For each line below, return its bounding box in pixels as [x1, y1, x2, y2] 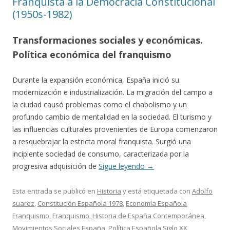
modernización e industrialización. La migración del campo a [12, 87, 213, 97]
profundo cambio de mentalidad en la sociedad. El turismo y [12, 112, 212, 122]
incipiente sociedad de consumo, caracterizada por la [12, 149, 189, 159]
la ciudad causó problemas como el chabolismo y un [12, 100, 187, 109]
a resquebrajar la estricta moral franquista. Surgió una [12, 137, 191, 146]
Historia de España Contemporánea [92, 211, 204, 220]
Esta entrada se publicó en [12, 186, 97, 196]
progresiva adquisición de [12, 161, 99, 171]
